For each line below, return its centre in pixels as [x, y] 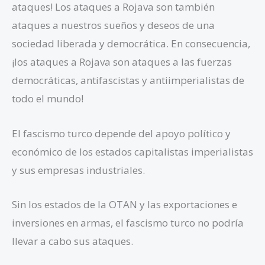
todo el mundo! [48, 99]
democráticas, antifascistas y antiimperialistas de [128, 80]
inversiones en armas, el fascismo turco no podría [128, 222]
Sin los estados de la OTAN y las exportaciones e [125, 204]
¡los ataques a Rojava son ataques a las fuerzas [122, 62]
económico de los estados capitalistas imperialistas [132, 151]
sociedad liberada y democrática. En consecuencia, [131, 44]
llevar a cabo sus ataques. [72, 241]
